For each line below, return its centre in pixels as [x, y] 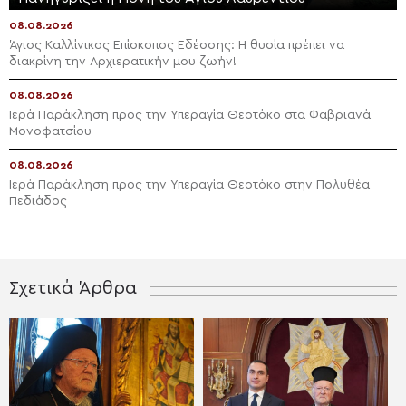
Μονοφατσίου [50, 132]
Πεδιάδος [38, 202]
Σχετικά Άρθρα [73, 289]
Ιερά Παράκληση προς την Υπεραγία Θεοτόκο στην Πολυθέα [189, 185]
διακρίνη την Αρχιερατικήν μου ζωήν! [123, 62]
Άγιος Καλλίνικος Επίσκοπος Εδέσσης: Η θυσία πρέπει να [177, 46]
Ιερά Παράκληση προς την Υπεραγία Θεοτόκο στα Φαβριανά [190, 116]
